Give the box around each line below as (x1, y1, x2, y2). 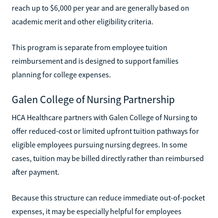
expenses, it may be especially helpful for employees (12, 206, 182, 216)
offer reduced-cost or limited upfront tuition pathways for (12, 126, 199, 136)
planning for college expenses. (12, 69, 111, 79)
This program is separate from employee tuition (12, 42, 167, 52)
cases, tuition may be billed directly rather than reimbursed (12, 153, 204, 163)
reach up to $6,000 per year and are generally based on (12, 2, 189, 13)
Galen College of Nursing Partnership (12, 92, 175, 106)
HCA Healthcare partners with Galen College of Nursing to (12, 112, 198, 122)
